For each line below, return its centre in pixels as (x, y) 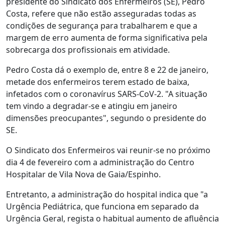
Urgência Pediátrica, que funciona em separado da (102, 206)
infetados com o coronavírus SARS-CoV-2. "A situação (107, 94)
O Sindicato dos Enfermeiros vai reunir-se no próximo (108, 150)
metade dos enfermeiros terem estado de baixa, (98, 82)
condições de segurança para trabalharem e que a (102, 26)
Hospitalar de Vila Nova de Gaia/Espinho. (83, 174)
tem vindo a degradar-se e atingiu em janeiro (92, 106)
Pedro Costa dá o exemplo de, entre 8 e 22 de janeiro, (107, 70)
